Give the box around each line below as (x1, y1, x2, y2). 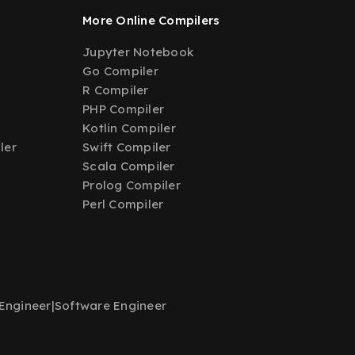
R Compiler (82, 82, 149, 97)
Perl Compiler (82, 197, 164, 212)
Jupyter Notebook (82, 44, 193, 59)
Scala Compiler (82, 158, 175, 174)
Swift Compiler (82, 139, 171, 155)
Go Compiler (82, 63, 158, 78)
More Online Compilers (82, 13, 220, 28)
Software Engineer (54, 298, 166, 313)
